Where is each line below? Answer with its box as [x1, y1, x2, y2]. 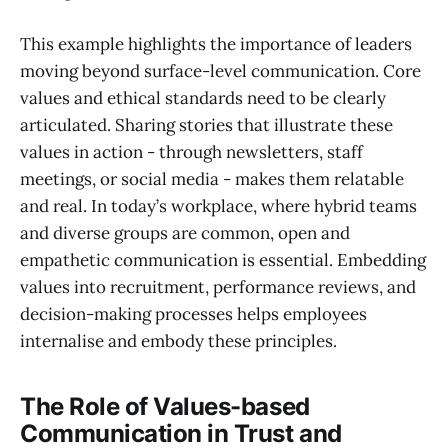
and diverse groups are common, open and [20, 222, 350, 245]
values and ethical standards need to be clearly [20, 87, 386, 110]
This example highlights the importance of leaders [20, 33, 412, 56]
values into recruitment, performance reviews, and [20, 276, 416, 299]
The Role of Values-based [20, 392, 310, 422]
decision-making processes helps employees [20, 303, 367, 326]
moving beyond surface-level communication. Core [20, 60, 421, 83]
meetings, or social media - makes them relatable [20, 168, 404, 191]
